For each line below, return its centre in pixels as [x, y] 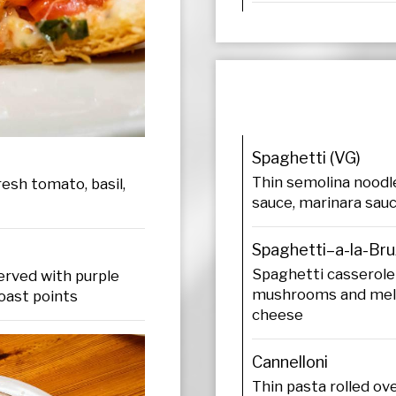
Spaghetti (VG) [306, 157]
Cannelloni [290, 362]
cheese [278, 315]
